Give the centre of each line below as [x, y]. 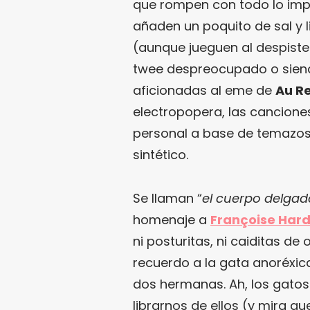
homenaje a [172, 220]
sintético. [161, 155]
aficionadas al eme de [204, 90]
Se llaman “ [167, 198]
